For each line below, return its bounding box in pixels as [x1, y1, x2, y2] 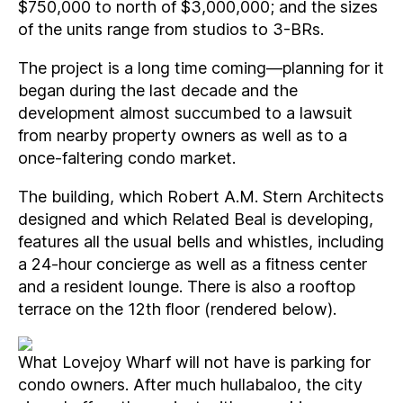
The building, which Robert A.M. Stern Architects [18, 186, 384, 206]
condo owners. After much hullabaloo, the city [18, 374, 363, 394]
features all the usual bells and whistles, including [18, 231, 384, 251]
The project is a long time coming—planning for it [18, 58, 384, 77]
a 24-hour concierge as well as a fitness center [18, 254, 367, 273]
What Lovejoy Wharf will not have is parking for [18, 352, 371, 372]
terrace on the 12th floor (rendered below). [18, 299, 336, 318]
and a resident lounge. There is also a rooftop [18, 276, 355, 296]
